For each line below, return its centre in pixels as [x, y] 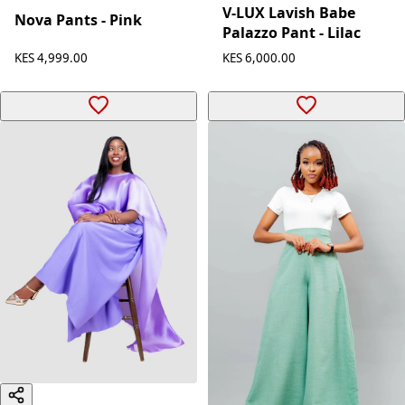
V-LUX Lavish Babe [289, 12]
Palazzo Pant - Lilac [292, 32]
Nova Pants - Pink [78, 20]
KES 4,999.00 [51, 57]
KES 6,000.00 [259, 57]
